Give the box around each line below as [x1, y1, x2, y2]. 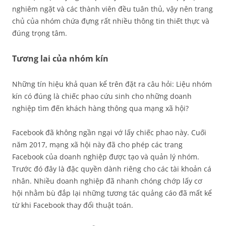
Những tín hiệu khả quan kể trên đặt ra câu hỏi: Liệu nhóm [12, 79, 212, 89]
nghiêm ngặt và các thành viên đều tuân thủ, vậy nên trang [12, 4, 213, 14]
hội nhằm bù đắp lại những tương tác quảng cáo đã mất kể [12, 188, 212, 198]
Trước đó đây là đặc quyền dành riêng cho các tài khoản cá [12, 164, 211, 174]
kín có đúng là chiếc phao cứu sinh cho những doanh [12, 91, 192, 101]
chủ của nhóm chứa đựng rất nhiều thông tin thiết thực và [12, 16, 209, 26]
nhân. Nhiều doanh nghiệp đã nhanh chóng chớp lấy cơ [12, 176, 202, 186]
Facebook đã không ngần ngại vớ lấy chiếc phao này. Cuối [12, 128, 206, 137]
